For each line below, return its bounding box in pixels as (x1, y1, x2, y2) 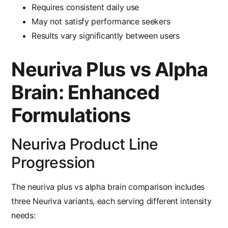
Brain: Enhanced (11, 80, 159, 104)
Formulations (11, 103, 131, 127)
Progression (11, 153, 95, 172)
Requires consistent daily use (32, 2, 139, 13)
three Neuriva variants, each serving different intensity (11, 196, 212, 207)
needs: (11, 210, 36, 221)
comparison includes (126, 182, 205, 192)
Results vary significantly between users (32, 31, 180, 41)
